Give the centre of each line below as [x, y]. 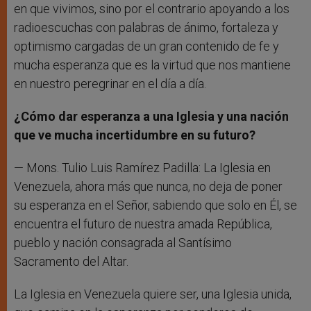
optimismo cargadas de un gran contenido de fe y [146, 47]
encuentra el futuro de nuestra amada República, [143, 224]
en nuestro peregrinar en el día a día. [110, 84]
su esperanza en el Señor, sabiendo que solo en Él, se [155, 205]
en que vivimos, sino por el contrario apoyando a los [152, 9]
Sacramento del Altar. [71, 262]
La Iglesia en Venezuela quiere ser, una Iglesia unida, [153, 294]
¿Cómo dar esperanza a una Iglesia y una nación [151, 117]
